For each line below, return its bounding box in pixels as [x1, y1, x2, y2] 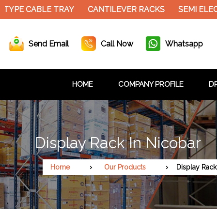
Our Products [104, 163, 146, 171]
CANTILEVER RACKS [54, 5, 131, 14]
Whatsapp [165, 39, 203, 48]
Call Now [101, 39, 133, 48]
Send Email [29, 39, 69, 48]
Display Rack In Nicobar [35, 133, 201, 152]
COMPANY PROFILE [118, 79, 184, 89]
